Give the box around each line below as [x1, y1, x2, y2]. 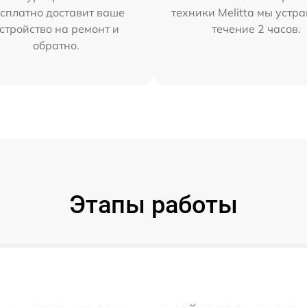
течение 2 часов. [212, 22, 302, 36]
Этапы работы [69, 191, 238, 219]
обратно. [32, 38, 79, 52]
